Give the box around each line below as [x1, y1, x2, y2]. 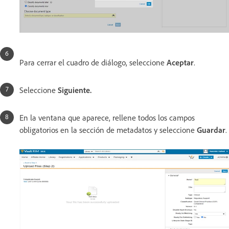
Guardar [197, 125, 225, 135]
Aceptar [167, 57, 194, 68]
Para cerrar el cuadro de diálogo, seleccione [19, 57, 167, 68]
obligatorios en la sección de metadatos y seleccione [19, 125, 197, 135]
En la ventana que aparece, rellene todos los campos [19, 112, 195, 123]
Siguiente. [58, 85, 91, 96]
